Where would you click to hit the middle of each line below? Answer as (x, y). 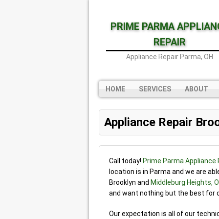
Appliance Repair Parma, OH (170, 57)
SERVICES (155, 89)
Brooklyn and (130, 182)
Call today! (126, 161)
